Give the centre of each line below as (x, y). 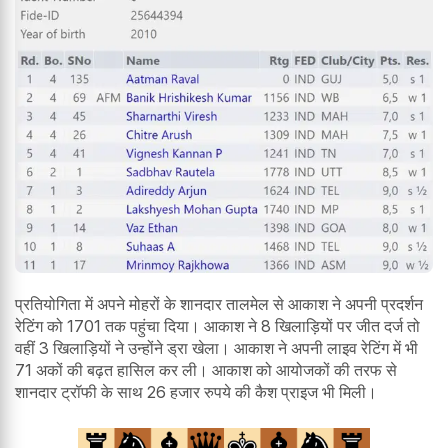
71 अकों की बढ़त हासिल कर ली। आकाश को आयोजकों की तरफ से (206, 369)
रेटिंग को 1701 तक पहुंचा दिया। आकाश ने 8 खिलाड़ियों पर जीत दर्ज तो (217, 325)
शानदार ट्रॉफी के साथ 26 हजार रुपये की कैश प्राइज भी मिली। (196, 391)
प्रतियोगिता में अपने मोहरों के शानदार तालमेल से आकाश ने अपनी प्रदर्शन (219, 303)
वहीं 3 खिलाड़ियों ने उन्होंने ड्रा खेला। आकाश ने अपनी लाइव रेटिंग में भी (216, 347)
